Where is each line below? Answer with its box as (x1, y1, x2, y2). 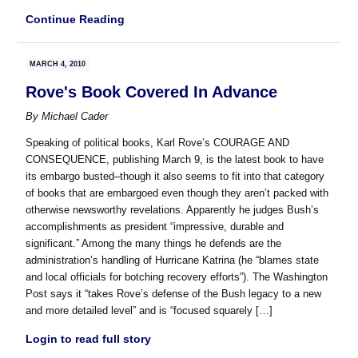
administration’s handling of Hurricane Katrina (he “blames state (26, 253, 320, 266)
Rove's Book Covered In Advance (26, 82, 278, 101)
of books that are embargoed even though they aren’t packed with (26, 186, 329, 199)
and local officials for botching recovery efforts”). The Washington (26, 270, 328, 283)
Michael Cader (42, 109, 109, 122)
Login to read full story (26, 332, 152, 345)
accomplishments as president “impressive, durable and (26, 220, 284, 233)
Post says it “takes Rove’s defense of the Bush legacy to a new (26, 287, 322, 300)
